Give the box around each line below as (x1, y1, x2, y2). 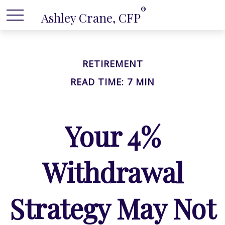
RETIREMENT (82, 58, 143, 70)
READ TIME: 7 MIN (70, 76, 155, 88)
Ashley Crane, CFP (41, 9, 141, 26)
